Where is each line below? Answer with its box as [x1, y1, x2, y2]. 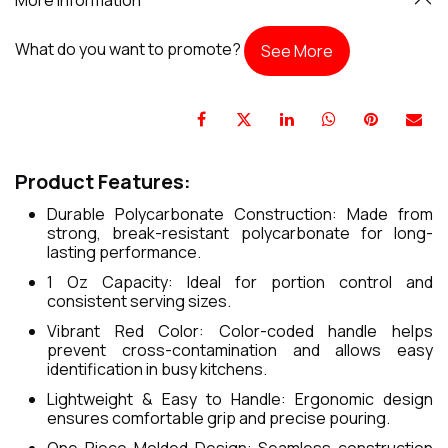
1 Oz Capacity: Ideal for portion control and [47, 271, 433, 294]
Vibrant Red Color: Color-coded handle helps [47, 320, 433, 343]
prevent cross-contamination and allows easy [47, 339, 433, 362]
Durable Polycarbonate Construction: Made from [47, 203, 433, 226]
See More [261, 40, 333, 62]
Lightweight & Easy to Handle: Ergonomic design [47, 388, 433, 411]
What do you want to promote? [15, 38, 244, 61]
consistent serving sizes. [47, 290, 231, 313]
